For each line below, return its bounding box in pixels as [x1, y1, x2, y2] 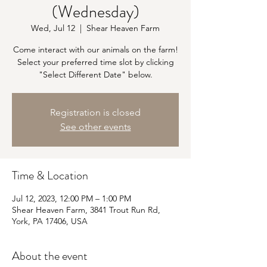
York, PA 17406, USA [12, 216, 88, 226]
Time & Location [12, 167, 88, 184]
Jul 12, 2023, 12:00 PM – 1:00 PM [12, 193, 131, 204]
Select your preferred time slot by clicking [17, 57, 174, 67]
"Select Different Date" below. [38, 69, 153, 80]
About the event [12, 247, 88, 265]
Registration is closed [50, 107, 141, 118]
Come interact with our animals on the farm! [13, 44, 178, 55]
